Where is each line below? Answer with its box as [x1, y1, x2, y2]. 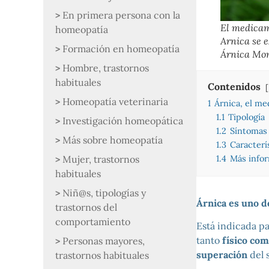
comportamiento [55, 216, 130, 228]
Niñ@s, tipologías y [62, 187, 146, 199]
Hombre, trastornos [62, 62, 149, 74]
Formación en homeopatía [62, 43, 180, 55]
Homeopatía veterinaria [62, 95, 168, 107]
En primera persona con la [62, 9, 180, 21]
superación [196, 249, 247, 261]
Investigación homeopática [62, 115, 183, 127]
